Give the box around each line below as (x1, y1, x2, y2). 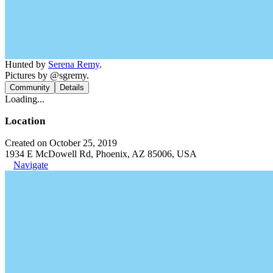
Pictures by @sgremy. (5, 70, 89, 80)
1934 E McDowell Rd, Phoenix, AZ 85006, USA (5, 149, 197, 159)
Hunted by (5, 59, 48, 69)
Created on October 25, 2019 (5, 138, 117, 148)
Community (10, 83, 50, 92)
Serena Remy (48, 59, 99, 69)
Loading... (5, 94, 44, 104)
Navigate (13, 160, 48, 170)
